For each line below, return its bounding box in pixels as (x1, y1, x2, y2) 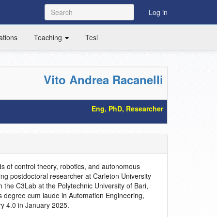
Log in (149, 7, 168, 17)
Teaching (34, 32, 64, 42)
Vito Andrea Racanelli (44, 71, 163, 88)
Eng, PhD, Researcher (92, 104, 163, 113)
